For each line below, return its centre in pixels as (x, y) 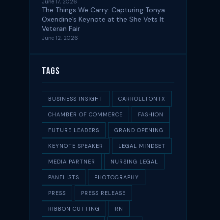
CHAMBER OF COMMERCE (85, 114)
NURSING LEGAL (134, 161)
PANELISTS (64, 177)
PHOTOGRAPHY (117, 177)
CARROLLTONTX (142, 98)
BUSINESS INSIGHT (76, 98)
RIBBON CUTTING (74, 208)
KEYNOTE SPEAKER (76, 146)
